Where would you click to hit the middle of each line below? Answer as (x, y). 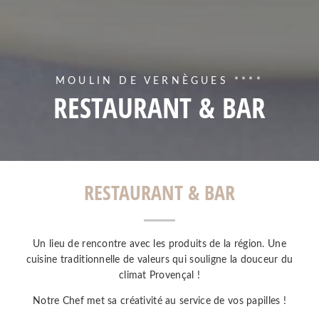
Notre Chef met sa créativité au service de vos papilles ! (159, 302)
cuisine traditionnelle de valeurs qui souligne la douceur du (159, 260)
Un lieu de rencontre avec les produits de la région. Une (159, 245)
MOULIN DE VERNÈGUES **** (159, 82)
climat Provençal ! (159, 276)
